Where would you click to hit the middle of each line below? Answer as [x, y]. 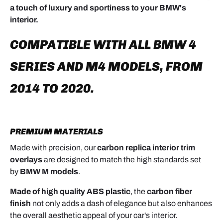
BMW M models [49, 172]
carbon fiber [169, 192]
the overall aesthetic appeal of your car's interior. [94, 216]
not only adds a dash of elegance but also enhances [122, 204]
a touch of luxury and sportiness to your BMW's [98, 7]
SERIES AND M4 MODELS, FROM [106, 66]
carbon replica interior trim [146, 148]
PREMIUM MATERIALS [56, 131]
